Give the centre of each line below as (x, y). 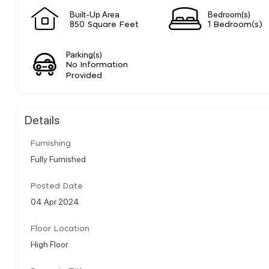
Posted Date (57, 186)
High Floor (49, 243)
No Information (97, 65)
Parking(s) (84, 54)
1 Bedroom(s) (235, 25)
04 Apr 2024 (55, 201)
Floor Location (60, 229)
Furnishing (51, 144)
